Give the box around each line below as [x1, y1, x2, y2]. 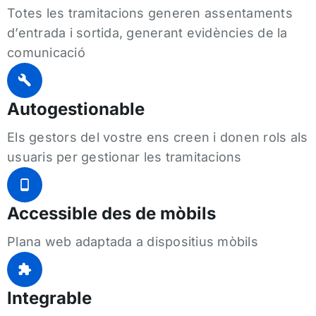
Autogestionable [7, 98, 145, 119]
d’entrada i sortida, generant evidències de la [7, 25, 288, 40]
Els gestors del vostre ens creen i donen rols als [7, 129, 308, 145]
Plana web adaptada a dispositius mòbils [7, 233, 258, 249]
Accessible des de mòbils [7, 202, 216, 224]
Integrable [7, 287, 92, 308]
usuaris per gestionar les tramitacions [7, 149, 242, 164]
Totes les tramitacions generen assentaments [7, 5, 293, 20]
